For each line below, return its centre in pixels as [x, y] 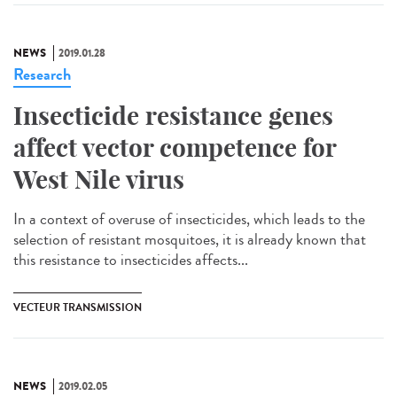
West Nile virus [99, 180]
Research [42, 75]
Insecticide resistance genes [173, 116]
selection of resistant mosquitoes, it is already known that [190, 240]
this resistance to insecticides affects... [131, 260]
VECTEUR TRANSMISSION [78, 308]
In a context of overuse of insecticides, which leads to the [189, 219]
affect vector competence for [175, 148]
